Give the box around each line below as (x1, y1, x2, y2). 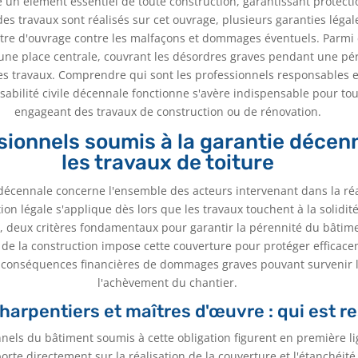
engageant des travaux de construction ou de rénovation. (14, 104, 321, 120)
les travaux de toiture (61, 150, 274, 176)
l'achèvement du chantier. (97, 275, 238, 291)
